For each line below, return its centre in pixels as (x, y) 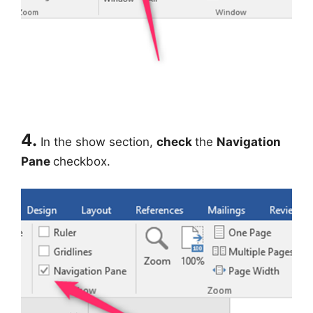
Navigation (249, 142)
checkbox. (82, 162)
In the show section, (99, 142)
